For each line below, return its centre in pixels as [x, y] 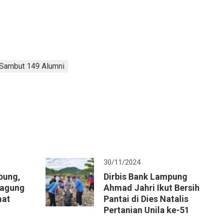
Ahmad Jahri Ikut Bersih [152, 187]
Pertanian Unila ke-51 [147, 210]
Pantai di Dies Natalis [146, 199]
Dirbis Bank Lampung [146, 176]
